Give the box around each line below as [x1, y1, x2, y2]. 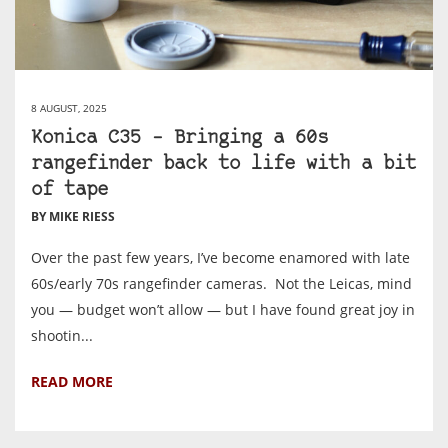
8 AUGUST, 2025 [31, 101, 107, 116]
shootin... [31, 326, 93, 346]
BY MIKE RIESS [31, 208, 115, 226]
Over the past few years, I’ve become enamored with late [31, 248, 410, 268]
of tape [31, 181, 108, 201]
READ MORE [31, 372, 113, 392]
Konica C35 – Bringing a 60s [31, 129, 328, 149]
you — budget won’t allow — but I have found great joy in [31, 300, 415, 320]
